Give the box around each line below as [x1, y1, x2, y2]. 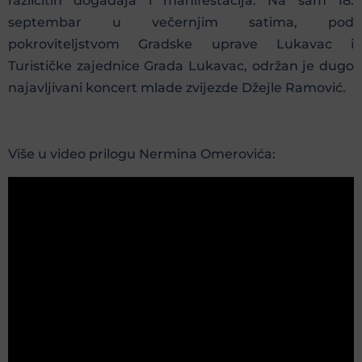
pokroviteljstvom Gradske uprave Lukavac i [8, 36, 354, 52]
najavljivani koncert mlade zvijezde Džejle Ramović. [8, 79, 346, 95]
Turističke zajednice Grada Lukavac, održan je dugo [8, 57, 354, 74]
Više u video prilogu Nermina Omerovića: [8, 146, 276, 162]
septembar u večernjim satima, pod [8, 14, 354, 30]
